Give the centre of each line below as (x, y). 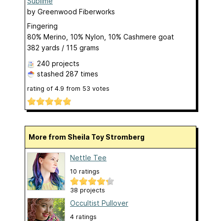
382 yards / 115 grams (63, 47)
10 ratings (85, 172)
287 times (82, 74)
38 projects (88, 190)
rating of (41, 88)
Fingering (42, 26)
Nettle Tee (88, 158)
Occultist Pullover (99, 203)
